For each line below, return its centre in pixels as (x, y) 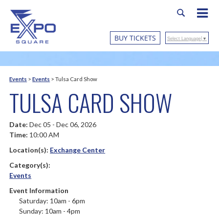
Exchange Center (78, 150)
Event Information (39, 190)
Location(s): (30, 150)
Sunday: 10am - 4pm (50, 211)
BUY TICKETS (135, 38)
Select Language (184, 39)
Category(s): (30, 165)
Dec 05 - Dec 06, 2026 (63, 124)
